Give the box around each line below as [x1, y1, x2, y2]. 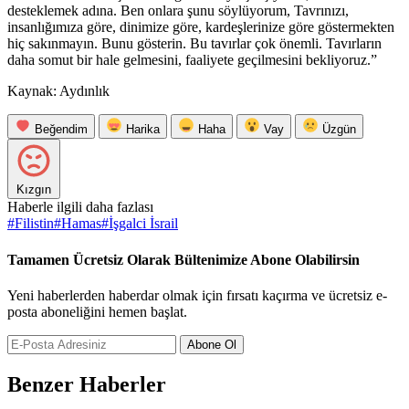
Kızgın [16, 183, 51, 197]
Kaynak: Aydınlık [7, 83, 110, 100]
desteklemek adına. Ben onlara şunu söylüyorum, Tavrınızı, [7, 3, 349, 19]
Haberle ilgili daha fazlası [7, 199, 153, 215]
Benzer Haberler [7, 372, 166, 396]
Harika [126, 122, 160, 137]
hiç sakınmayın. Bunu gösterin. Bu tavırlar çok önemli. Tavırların [7, 36, 382, 52]
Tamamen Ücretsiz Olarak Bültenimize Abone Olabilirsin [7, 251, 360, 267]
